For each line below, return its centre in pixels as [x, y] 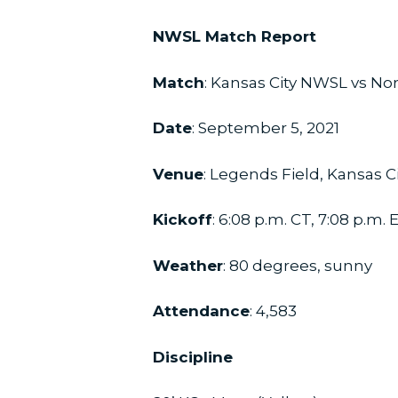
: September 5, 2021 [266, 128]
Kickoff [183, 220]
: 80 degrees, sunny [298, 265]
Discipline [193, 357]
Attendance [201, 311]
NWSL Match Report [235, 37]
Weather [188, 265]
